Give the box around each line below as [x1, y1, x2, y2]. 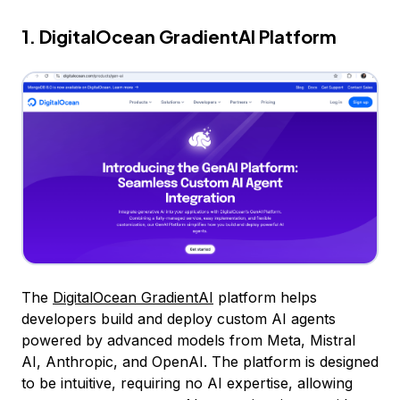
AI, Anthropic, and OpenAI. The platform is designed [21, 352, 379, 371]
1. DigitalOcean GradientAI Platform [21, 25, 337, 47]
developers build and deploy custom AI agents [21, 309, 336, 328]
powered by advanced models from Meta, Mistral [21, 330, 355, 349]
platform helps [213, 287, 317, 306]
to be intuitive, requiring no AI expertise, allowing [21, 373, 353, 392]
